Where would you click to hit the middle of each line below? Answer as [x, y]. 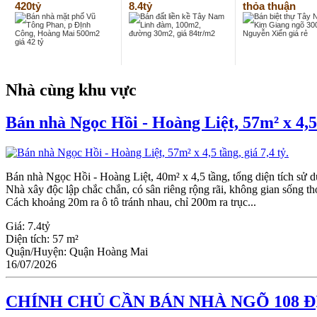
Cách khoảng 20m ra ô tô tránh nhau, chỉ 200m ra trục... [131, 202]
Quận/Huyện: [38, 252]
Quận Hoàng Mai [109, 252]
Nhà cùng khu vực [71, 90]
